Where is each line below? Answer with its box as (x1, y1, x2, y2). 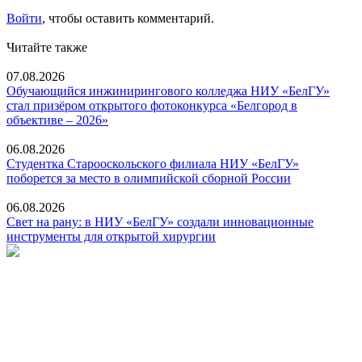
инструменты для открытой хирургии (6, 229, 216, 243)
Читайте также (6, 40, 87, 54)
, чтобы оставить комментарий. (42, 11, 214, 25)
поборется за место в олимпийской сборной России (6, 170, 291, 185)
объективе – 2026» (6, 112, 108, 127)
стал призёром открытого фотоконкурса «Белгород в (6, 98, 297, 112)
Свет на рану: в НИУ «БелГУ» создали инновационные (6, 214, 314, 229)
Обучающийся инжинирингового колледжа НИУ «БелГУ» (6, 83, 330, 98)
